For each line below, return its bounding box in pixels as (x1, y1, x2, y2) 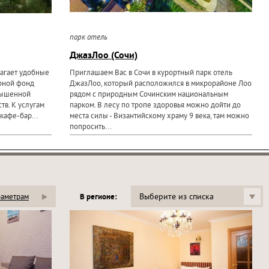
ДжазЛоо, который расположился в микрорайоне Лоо (70, 79, 252, 89)
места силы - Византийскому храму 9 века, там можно (70, 112, 250, 121)
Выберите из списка (139, 192, 214, 202)
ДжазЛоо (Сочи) (70, 50, 138, 62)
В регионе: (80, 193, 116, 202)
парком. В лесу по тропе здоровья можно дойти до (70, 101, 241, 110)
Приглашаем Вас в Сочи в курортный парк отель (70, 68, 233, 78)
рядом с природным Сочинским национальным (70, 90, 229, 100)
